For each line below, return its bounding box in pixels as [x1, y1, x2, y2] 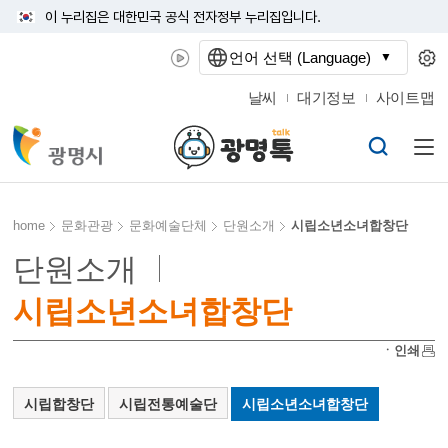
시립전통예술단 [119, 396, 218, 412]
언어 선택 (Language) [228, 49, 371, 66]
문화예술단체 [129, 218, 208, 233]
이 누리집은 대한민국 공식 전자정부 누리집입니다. [45, 8, 322, 25]
